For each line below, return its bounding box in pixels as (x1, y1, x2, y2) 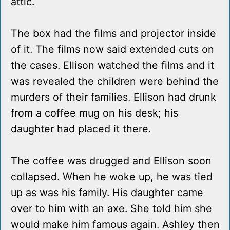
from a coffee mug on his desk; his (11, 107, 178, 120)
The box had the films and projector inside (11, 27, 216, 40)
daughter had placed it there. (11, 123, 151, 136)
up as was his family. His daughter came (11, 186, 203, 199)
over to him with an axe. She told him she (11, 202, 212, 215)
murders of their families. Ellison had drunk (11, 91, 216, 104)
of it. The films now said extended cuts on (11, 43, 214, 56)
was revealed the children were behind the (11, 75, 219, 88)
